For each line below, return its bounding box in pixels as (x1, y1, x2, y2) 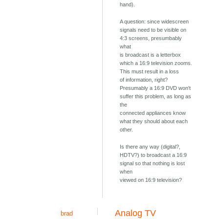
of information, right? (120, 77, 168, 83)
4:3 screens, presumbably (120, 35, 182, 42)
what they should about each (120, 118, 188, 125)
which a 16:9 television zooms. (120, 60, 193, 66)
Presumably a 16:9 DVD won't (120, 85, 191, 91)
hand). (120, 1, 135, 8)
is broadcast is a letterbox (120, 52, 181, 58)
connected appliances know (120, 110, 186, 116)
